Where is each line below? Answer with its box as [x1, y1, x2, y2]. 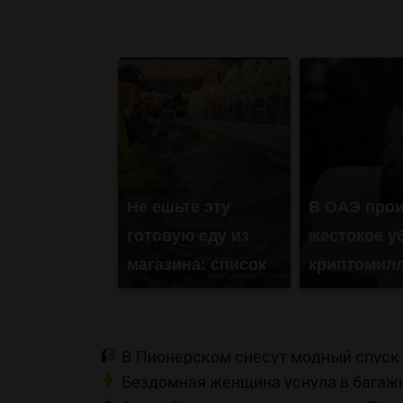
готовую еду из [126, 227, 249, 246]
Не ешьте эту [126, 198, 230, 217]
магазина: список [126, 255, 266, 274]
